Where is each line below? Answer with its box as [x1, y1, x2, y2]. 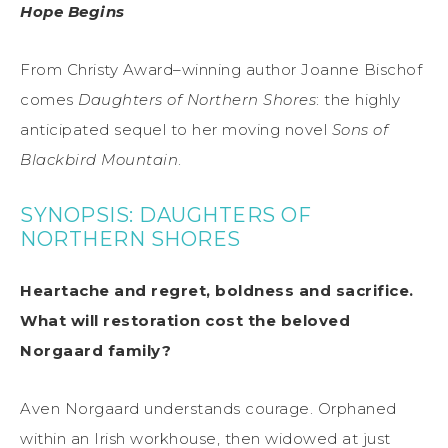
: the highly [316, 90, 400, 110]
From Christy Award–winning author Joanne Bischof [20, 60, 422, 80]
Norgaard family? [20, 341, 171, 361]
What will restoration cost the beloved [20, 311, 350, 331]
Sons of [331, 120, 388, 140]
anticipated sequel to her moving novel [20, 120, 332, 140]
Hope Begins [20, 2, 125, 22]
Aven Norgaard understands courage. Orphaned [20, 399, 397, 419]
